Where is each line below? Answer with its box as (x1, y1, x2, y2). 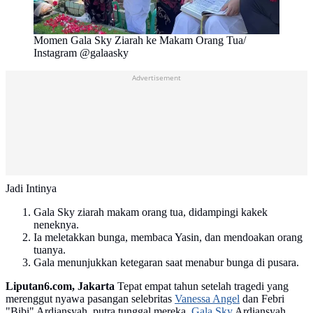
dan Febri (240, 293, 284, 305)
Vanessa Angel (175, 293, 240, 305)
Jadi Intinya (6, 182, 57, 195)
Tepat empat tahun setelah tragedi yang (115, 280, 289, 293)
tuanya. (34, 244, 66, 256)
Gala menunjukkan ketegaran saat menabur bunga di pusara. (34, 256, 299, 269)
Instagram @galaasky (34, 47, 129, 59)
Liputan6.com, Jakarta (6, 280, 115, 293)
